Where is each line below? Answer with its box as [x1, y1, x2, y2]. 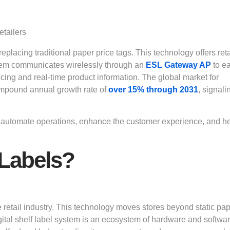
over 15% [108, 85, 144, 94]
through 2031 [146, 85, 198, 94]
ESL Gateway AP [146, 61, 211, 69]
